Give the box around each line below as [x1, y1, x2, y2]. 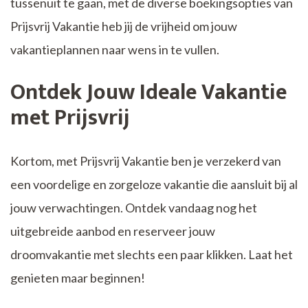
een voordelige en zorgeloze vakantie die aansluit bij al [10, 177, 298, 192]
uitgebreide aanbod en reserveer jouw [10, 223, 215, 239]
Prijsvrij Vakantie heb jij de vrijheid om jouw [10, 19, 237, 34]
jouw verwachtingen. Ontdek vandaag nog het [10, 200, 257, 216]
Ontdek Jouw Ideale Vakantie [10, 74, 287, 111]
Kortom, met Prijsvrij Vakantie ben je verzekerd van [10, 153, 281, 169]
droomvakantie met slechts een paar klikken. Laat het [10, 247, 293, 263]
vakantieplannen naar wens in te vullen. [10, 42, 219, 58]
